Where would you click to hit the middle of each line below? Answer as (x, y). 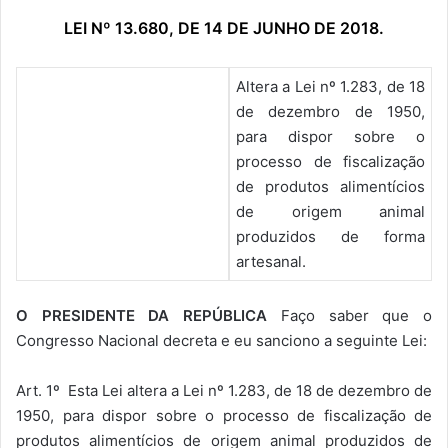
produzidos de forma (330, 236)
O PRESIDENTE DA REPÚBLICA (148, 316)
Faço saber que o (356, 316)
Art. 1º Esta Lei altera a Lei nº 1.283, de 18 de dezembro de (224, 391)
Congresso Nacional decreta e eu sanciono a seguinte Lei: (221, 341)
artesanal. (271, 261)
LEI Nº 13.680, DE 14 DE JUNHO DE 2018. (224, 27)
